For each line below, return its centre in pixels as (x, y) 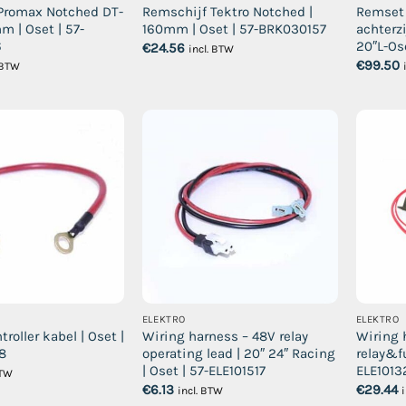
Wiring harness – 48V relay (225, 337)
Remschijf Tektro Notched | (227, 12)
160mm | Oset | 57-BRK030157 (234, 29)
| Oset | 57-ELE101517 (203, 371)
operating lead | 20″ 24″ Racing (238, 354)
